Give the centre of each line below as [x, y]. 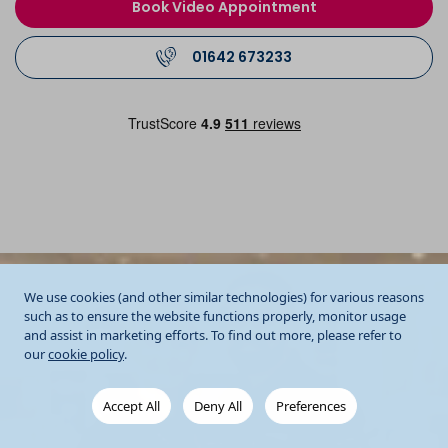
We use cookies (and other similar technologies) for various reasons [224, 297]
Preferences [310, 406]
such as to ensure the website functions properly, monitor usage [215, 316]
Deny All [217, 406]
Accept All [131, 406]
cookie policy [86, 354]
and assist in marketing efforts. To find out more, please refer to [213, 335]
